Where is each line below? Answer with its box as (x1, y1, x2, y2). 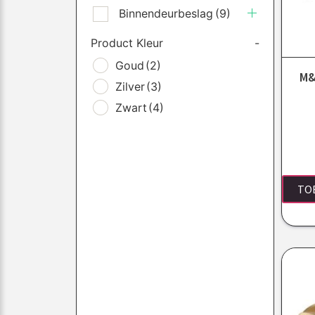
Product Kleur (90, 35, 163, 50)
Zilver (115, 79, 145, 94)
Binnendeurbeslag (118, 6, 213, 20)
